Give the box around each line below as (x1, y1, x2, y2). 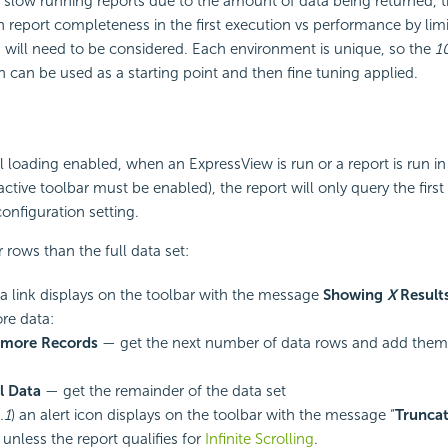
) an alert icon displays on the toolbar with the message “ (10, 405, 395, 424)
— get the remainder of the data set (40, 381, 286, 400)
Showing (322, 285, 387, 304)
